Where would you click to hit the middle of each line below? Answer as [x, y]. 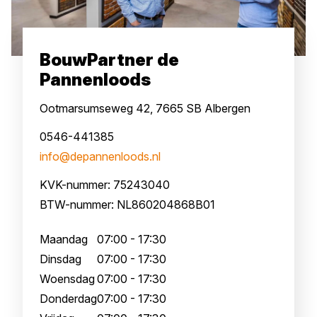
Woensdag [67, 279]
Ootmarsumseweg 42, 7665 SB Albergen [145, 109]
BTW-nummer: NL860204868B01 [127, 205]
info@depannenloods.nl [100, 157]
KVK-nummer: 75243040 [105, 185]
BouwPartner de [109, 60]
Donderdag [68, 299]
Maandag [64, 240]
